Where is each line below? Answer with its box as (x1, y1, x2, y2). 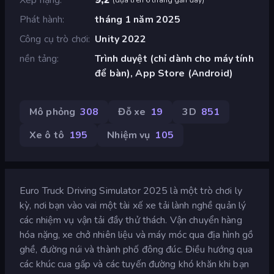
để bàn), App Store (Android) (95, 66, 233, 80)
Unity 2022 (95, 32, 147, 46)
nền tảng (20, 51, 57, 65)
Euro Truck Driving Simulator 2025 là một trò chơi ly (20, 183, 242, 198)
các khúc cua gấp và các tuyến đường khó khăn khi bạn (20, 257, 249, 271)
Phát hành (20, 12, 63, 26)
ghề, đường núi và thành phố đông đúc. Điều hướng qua (20, 242, 253, 256)
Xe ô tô (29, 128, 64, 142)
